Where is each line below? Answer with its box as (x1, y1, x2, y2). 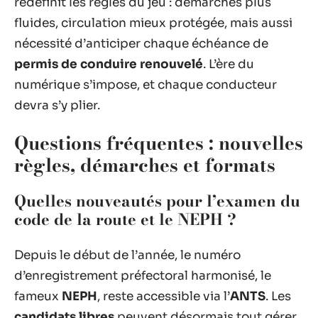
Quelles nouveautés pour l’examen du (14, 189, 300, 213)
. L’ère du (203, 57, 254, 72)
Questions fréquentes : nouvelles (14, 128, 303, 157)
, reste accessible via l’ (97, 288, 230, 304)
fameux (14, 288, 62, 304)
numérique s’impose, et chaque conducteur (14, 77, 277, 92)
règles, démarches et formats (14, 150, 275, 179)
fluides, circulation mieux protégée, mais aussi (14, 16, 292, 31)
